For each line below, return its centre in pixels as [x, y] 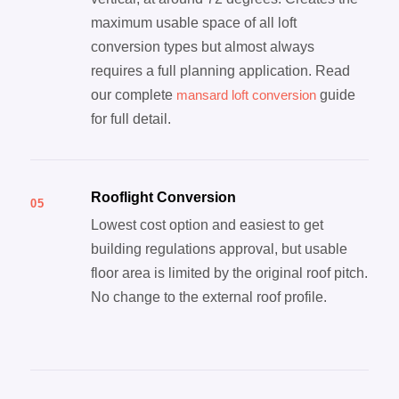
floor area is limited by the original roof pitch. [229, 273]
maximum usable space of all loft [193, 23]
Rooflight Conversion [163, 198]
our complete [133, 95]
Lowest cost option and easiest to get [207, 225]
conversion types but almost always [202, 47]
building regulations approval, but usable [219, 249]
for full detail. [130, 119]
